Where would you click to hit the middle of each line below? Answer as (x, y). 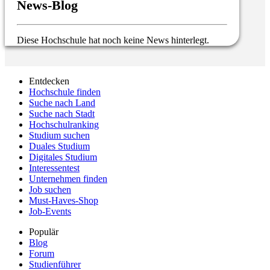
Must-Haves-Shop (64, 200)
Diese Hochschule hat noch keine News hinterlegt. (113, 40)
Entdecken (49, 81)
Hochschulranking (64, 124)
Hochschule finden (65, 92)
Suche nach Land (62, 102)
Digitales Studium (63, 157)
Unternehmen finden (68, 178)
